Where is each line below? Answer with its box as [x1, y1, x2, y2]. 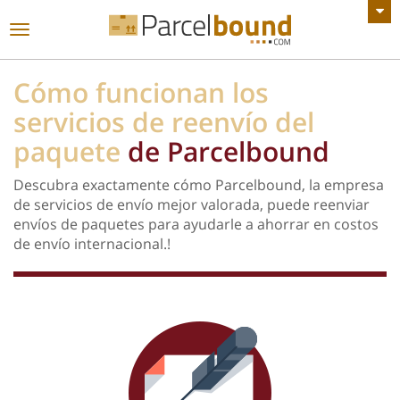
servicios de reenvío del [13, 103, 314, 140]
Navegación [19, 22, 97, 42]
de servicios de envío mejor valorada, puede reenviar [13, 194, 370, 214]
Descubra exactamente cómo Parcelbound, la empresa [13, 174, 384, 195]
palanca [19, 62, 71, 81]
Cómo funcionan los [13, 73, 269, 111]
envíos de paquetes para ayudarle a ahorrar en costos [13, 213, 379, 234]
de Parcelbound [128, 132, 329, 170]
